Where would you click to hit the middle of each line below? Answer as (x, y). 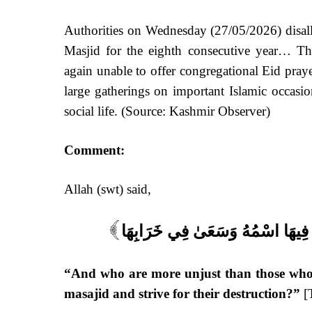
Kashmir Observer (218, 111)
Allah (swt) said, (108, 189)
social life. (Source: (117, 111)
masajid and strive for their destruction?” (184, 293)
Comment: (94, 150)
